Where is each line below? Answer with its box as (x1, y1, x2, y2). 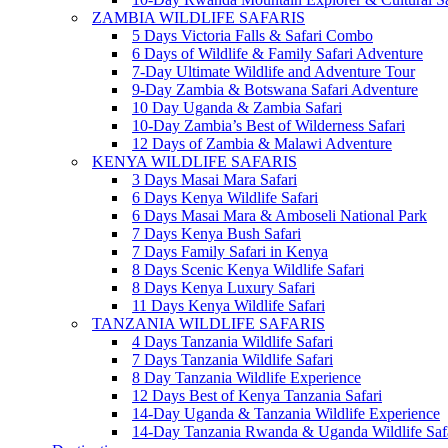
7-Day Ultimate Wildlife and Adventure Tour (132, 63, 415, 80)
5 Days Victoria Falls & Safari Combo (132, 27, 373, 44)
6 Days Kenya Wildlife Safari (132, 189, 318, 206)
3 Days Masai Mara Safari (132, 171, 297, 188)
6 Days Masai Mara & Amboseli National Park (132, 207, 427, 224)
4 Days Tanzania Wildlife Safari (132, 333, 333, 350)
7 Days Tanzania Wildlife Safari (132, 351, 333, 368)
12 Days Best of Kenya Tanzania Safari (132, 387, 382, 404)
